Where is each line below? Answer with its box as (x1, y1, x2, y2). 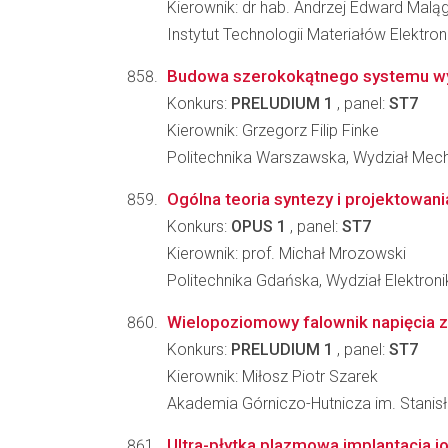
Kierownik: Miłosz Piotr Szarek (167, 367, 378, 386)
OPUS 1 (231, 217, 286, 236)
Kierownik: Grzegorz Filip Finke (167, 121, 379, 140)
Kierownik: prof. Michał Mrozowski (167, 244, 406, 263)
